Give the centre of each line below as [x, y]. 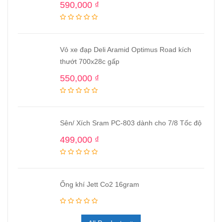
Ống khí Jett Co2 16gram [100, 184]
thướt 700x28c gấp [90, 61]
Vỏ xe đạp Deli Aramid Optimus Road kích [126, 50]
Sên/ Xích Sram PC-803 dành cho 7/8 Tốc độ [131, 123]
